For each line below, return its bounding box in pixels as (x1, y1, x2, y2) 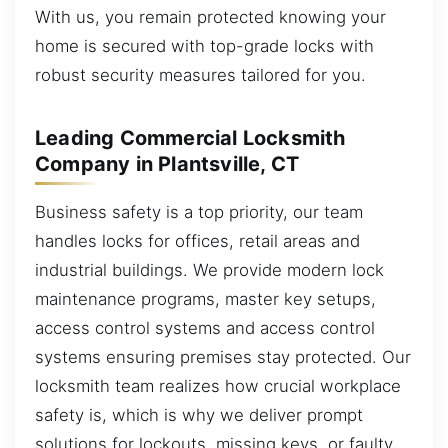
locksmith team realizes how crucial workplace (35, 376, 401, 397)
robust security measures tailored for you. (35, 65, 366, 86)
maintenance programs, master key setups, (35, 289, 376, 310)
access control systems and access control (35, 318, 375, 339)
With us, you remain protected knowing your (35, 7, 386, 28)
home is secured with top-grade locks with (35, 36, 374, 57)
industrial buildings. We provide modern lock (35, 260, 384, 281)
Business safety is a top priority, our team (35, 202, 363, 223)
